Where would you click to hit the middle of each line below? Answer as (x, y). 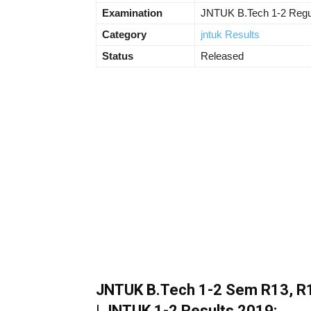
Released (222, 56)
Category (124, 35)
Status (118, 56)
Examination (132, 13)
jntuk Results (230, 35)
